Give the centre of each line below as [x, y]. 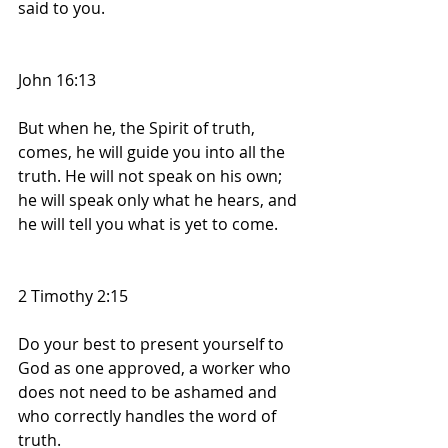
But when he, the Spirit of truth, [138, 128]
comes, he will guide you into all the [153, 152]
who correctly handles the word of [149, 416]
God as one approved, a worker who [156, 368]
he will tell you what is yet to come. [148, 224]
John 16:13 [57, 80]
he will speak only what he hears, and [159, 200]
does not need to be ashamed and [149, 392]
